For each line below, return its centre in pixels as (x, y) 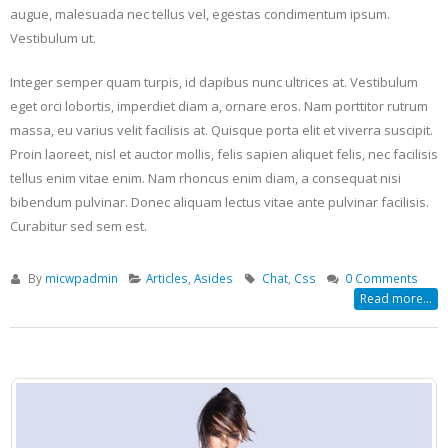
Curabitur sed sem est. (78, 225)
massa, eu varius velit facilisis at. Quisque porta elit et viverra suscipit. (221, 129)
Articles (167, 277)
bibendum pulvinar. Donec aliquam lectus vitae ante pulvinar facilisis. (219, 201)
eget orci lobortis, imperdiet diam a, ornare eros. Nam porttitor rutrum (219, 105)
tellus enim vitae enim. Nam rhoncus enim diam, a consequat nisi (205, 177)
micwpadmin (81, 277)
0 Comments (381, 277)
